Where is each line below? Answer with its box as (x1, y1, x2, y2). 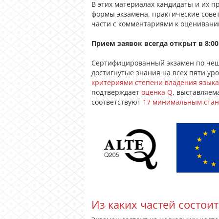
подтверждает (91, 88, 141, 97)
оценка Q (141, 88, 173, 97)
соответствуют (91, 97, 143, 107)
